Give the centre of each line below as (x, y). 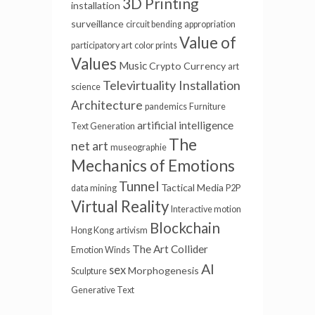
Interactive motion (206, 210)
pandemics (166, 107)
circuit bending (154, 25)
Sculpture (89, 271)
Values (94, 64)
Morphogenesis (163, 271)
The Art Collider (170, 249)
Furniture (207, 107)
